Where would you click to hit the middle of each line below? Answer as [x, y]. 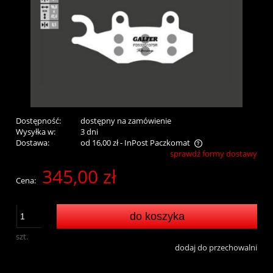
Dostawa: [33, 143]
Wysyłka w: [36, 132]
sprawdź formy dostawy [214, 154]
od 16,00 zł [99, 143]
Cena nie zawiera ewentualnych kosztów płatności [118, 155]
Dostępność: [38, 121]
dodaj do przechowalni [216, 248]
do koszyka [157, 217]
